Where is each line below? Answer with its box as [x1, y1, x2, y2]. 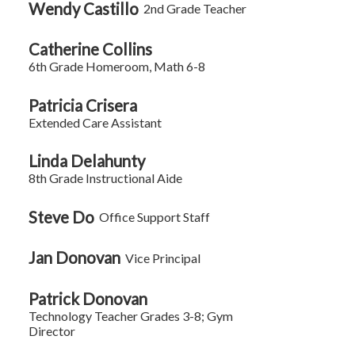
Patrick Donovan [29, 288, 148, 308]
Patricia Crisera [29, 95, 138, 115]
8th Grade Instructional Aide [29, 170, 183, 186]
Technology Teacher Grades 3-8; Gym [29, 307, 234, 323]
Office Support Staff [99, 209, 211, 225]
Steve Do [29, 207, 95, 227]
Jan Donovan [29, 248, 121, 268]
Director [29, 323, 76, 338]
